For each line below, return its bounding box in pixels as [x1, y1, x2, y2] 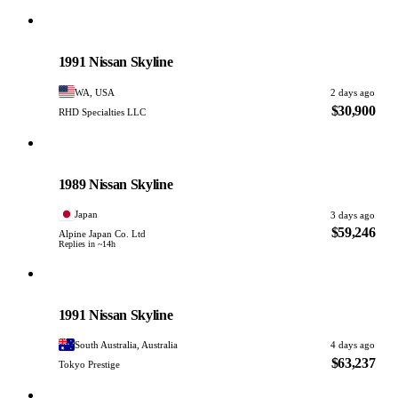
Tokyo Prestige [58, 358, 120, 370]
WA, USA [75, 86, 115, 98]
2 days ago [330, 87, 376, 99]
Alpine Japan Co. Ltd [58, 228, 146, 240]
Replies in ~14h [58, 239, 115, 250]
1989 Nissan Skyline [58, 176, 173, 192]
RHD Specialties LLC [58, 106, 146, 117]
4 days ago [330, 339, 376, 351]
